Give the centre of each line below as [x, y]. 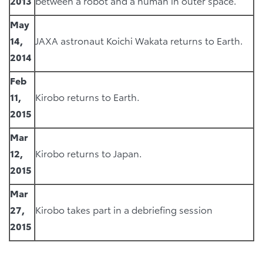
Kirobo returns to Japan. [89, 153]
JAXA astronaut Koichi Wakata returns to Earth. [139, 40]
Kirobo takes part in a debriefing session [124, 209]
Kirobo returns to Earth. [87, 96]
